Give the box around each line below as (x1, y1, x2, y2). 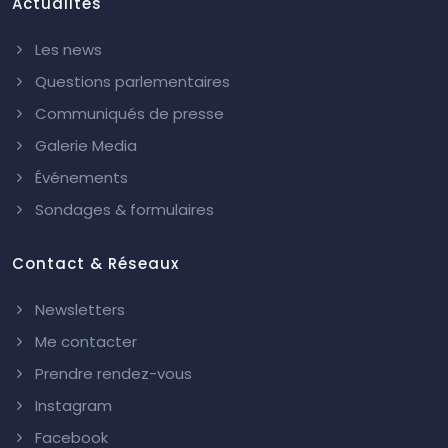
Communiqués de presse (31, 102, 224, 124)
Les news (31, 38, 102, 60)
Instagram (31, 394, 112, 416)
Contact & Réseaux (12, 252, 179, 274)
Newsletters (31, 298, 125, 320)
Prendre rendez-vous (31, 362, 192, 384)
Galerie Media (31, 134, 137, 156)
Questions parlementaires (31, 70, 230, 92)
